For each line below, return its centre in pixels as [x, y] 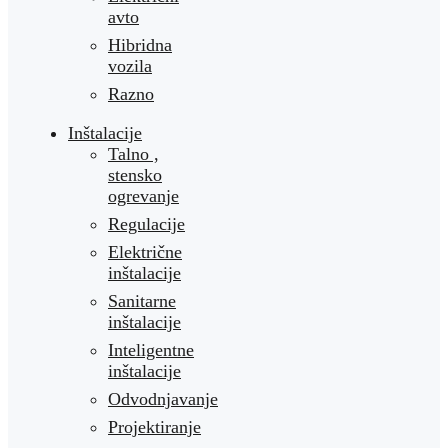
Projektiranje [154, 426]
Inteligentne [151, 349]
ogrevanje [143, 195]
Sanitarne [142, 300]
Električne [145, 251]
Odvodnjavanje [163, 398]
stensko [135, 174]
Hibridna [140, 44]
